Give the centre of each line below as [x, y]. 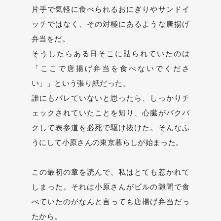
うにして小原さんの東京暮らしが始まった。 [108, 142]
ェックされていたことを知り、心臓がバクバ [110, 113]
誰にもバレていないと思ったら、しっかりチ [110, 98]
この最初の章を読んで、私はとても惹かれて [110, 172]
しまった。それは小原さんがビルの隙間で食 [110, 187]
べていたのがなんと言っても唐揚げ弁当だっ [110, 202]
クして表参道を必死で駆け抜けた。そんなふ [110, 128]
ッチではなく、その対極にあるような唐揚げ [110, 24]
